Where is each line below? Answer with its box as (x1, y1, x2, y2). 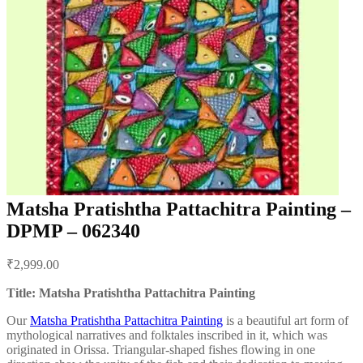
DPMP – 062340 (6, 220, 140, 241)
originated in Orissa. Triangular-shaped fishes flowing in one (6, 342, 315, 357)
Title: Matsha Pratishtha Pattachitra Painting (6, 285, 255, 300)
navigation (6, 263, 93, 284)
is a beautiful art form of (223, 313, 348, 327)
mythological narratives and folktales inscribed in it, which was (6, 327, 327, 342)
